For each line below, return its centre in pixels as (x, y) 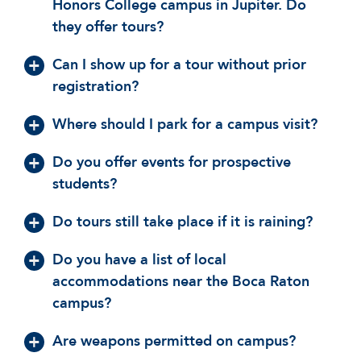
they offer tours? (108, 27)
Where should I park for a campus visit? (185, 125)
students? (85, 185)
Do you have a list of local (139, 260)
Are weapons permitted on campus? (174, 342)
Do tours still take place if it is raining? (183, 222)
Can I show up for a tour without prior (179, 65)
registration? (95, 87)
